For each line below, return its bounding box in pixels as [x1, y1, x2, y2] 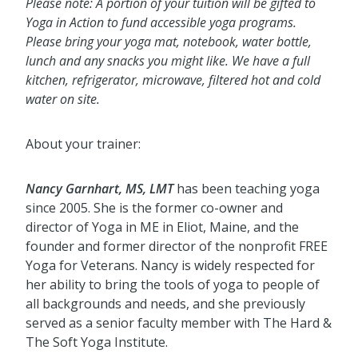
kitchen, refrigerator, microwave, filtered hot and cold [26, 71, 320, 89]
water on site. [26, 90, 100, 109]
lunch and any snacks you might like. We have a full [26, 52, 310, 70]
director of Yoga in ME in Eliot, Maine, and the [26, 218, 299, 237]
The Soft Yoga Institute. [26, 333, 168, 352]
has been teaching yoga [173, 180, 320, 198]
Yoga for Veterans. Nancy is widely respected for [26, 257, 315, 275]
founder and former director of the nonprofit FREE [26, 237, 328, 256]
